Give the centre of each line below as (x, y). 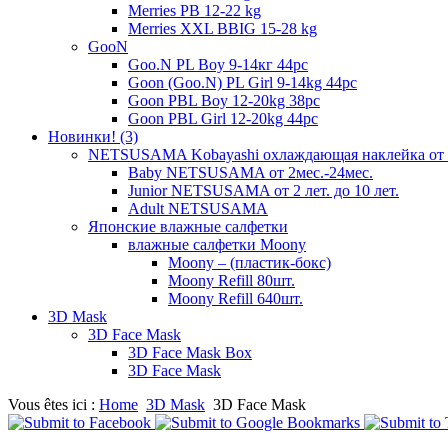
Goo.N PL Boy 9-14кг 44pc (218, 64)
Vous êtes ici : (53, 404)
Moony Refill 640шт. (235, 298)
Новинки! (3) (93, 136)
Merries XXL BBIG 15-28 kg (222, 28)
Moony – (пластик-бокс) (249, 262)
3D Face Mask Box (190, 352)
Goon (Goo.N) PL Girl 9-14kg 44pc (242, 82)
